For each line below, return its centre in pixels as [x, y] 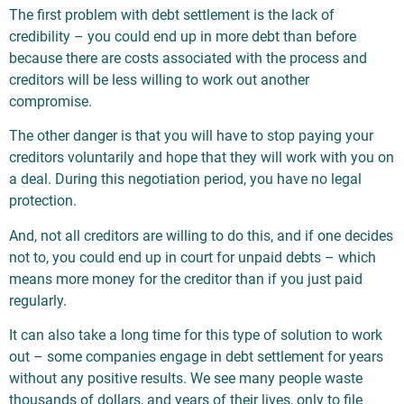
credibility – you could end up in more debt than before [183, 36]
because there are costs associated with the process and [188, 58]
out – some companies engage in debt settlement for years [196, 356]
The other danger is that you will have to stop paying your [191, 136]
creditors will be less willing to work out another [159, 79]
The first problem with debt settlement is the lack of [172, 14]
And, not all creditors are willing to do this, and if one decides [201, 235]
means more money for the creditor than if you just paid [186, 279]
